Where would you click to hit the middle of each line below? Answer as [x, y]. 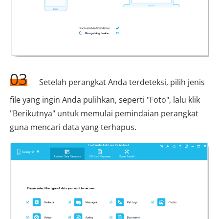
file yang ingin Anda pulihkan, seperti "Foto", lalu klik [105, 100]
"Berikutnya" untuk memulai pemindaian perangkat [104, 114]
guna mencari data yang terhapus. [73, 127]
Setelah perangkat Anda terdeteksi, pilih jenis [121, 82]
